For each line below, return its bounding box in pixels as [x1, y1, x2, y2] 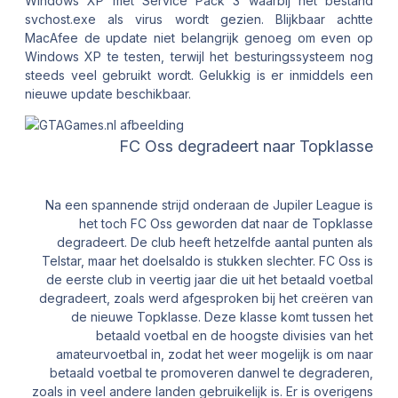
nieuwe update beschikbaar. [25, 85, 191, 101]
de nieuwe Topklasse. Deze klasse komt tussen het [71, 308, 373, 324]
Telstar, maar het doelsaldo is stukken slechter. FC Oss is [42, 252, 373, 268]
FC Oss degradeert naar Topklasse [119, 136, 373, 155]
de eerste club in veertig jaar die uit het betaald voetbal [46, 271, 373, 287]
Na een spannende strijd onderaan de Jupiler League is [45, 196, 373, 212]
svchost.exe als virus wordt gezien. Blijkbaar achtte [25, 11, 373, 27]
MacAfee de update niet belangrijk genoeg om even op [25, 29, 373, 45]
